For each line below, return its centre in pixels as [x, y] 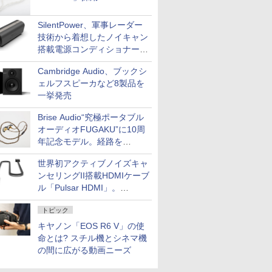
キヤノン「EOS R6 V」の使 [91, 226]
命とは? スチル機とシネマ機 [92, 238]
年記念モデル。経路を [80, 141]
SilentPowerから [69, 200]
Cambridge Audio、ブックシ [92, 71]
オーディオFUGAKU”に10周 [91, 129]
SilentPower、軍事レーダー [90, 25]
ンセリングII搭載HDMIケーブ [93, 175]
